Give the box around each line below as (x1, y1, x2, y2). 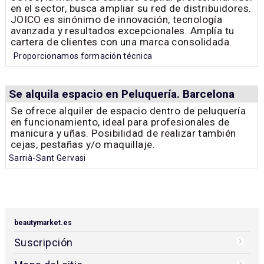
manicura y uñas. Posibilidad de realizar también (10, 127, 236, 139)
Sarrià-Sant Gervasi (8, 153, 86, 163)
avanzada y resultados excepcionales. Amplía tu (10, 25, 235, 37)
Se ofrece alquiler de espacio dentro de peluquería (10, 104, 246, 117)
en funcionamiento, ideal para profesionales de (10, 115, 230, 128)
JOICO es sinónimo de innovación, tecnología (10, 14, 223, 26)
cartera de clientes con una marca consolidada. (10, 36, 232, 48)
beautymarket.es (14, 218, 72, 227)
